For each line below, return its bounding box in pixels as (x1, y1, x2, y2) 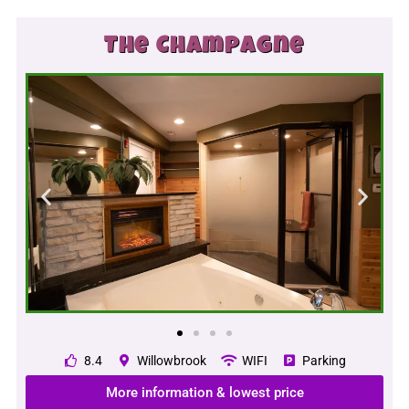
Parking (302, 352, 346, 368)
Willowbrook (137, 352, 206, 368)
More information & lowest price (105, 383, 304, 401)
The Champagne (103, 35, 306, 59)
